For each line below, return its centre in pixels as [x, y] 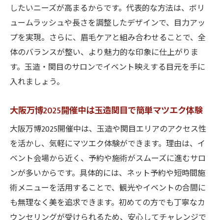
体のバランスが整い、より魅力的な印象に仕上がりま [104, 53]
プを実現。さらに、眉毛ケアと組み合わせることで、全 [108, 38]
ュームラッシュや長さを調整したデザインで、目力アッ [108, 23]
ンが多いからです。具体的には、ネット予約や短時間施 [108, 174]
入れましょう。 [37, 82]
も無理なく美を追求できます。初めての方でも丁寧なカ [108, 203]
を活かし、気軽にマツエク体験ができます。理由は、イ [108, 144]
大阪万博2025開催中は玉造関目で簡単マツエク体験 [106, 111]
